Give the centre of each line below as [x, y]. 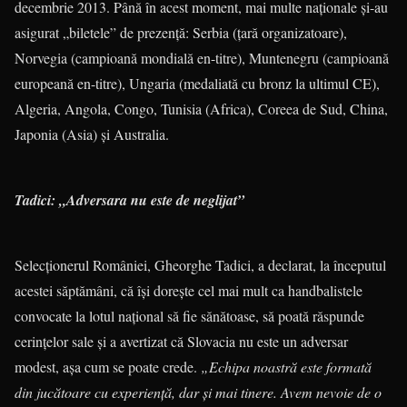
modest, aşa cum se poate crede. [108, 367]
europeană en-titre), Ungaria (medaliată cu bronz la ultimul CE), [197, 83]
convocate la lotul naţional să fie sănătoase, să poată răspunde [189, 316]
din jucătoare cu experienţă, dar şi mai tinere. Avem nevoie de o [198, 392]
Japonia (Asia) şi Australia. [92, 134]
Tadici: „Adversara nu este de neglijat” [129, 200]
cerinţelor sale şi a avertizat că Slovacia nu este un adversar [181, 341]
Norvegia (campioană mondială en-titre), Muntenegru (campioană [202, 58]
